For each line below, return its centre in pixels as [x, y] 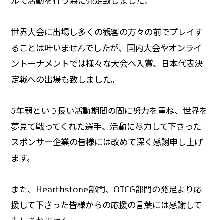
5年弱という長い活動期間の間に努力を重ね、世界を [109, 110]
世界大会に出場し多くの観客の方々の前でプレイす [107, 32]
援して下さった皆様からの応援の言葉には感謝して [106, 205]
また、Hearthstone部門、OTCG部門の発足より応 [106, 189]
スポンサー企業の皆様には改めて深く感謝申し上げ [107, 142]
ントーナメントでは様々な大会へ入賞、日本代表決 [107, 63]
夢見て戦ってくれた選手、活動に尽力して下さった [106, 126]
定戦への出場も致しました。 [65, 79]
